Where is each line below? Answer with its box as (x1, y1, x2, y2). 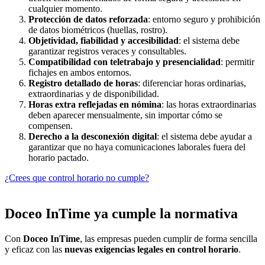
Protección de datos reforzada (28, 14, 148, 25)
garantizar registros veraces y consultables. (28, 46, 186, 57)
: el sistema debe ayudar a (157, 131, 252, 142)
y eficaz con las (5, 244, 64, 255)
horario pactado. (28, 153, 89, 163)
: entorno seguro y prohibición (148, 14, 260, 25)
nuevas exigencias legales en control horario (64, 244, 238, 255)
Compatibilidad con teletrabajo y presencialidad (28, 57, 221, 67)
